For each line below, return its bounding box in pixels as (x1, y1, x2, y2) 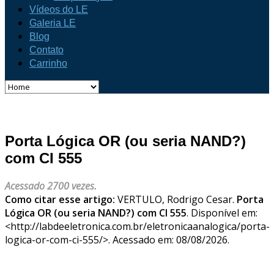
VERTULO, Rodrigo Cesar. (117, 192, 237, 206)
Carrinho (29, 58, 67, 68)
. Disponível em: (187, 206, 257, 220)
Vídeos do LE (29, 4, 88, 15)
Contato (29, 45, 64, 55)
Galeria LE (29, 18, 76, 28)
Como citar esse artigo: (5, 192, 117, 206)
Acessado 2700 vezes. (5, 179, 97, 193)
